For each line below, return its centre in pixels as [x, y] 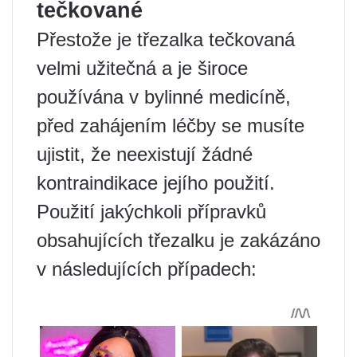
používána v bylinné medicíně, [164, 96]
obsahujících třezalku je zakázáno [178, 240]
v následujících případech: [147, 269]
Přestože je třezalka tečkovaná [166, 39]
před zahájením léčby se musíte [171, 125]
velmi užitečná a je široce [142, 68]
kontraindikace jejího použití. [156, 182]
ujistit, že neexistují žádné [145, 154]
